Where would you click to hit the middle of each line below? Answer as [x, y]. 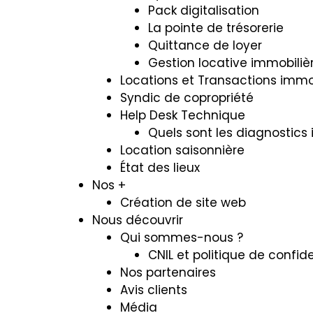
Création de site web [183, 203]
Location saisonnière [182, 150]
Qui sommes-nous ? [182, 238]
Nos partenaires [168, 272]
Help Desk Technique [183, 115]
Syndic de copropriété [187, 98]
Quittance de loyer [205, 45]
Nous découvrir [138, 220]
